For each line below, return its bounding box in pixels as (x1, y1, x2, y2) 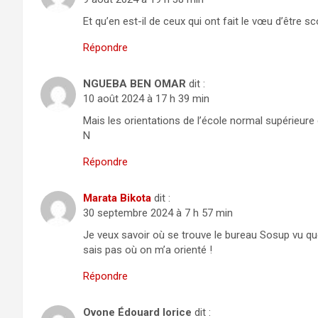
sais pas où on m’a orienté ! (83, 243, 212, 257)
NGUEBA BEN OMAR (83, 77, 186, 91)
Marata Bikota (83, 192, 151, 205)
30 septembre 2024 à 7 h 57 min (83, 207, 233, 220)
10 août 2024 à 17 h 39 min (83, 92, 209, 106)
